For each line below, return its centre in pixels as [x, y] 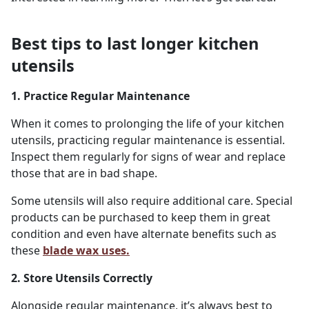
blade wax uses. [86, 251]
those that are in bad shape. [84, 173]
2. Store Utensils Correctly [82, 278]
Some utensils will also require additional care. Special [152, 201]
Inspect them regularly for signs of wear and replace [148, 157]
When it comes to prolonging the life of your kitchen [148, 124]
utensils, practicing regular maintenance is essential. [148, 140]
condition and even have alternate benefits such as [144, 234]
